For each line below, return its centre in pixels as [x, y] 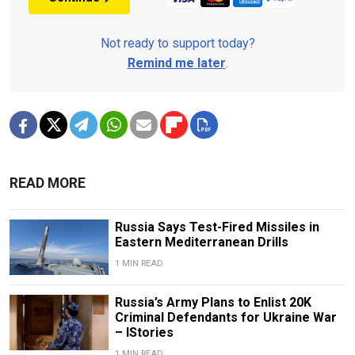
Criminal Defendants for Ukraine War [225, 318]
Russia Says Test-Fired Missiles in [217, 227]
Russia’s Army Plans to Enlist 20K [213, 303]
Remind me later [176, 63]
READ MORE [48, 183]
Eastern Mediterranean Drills [201, 242]
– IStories [144, 333]
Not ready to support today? [177, 43]
